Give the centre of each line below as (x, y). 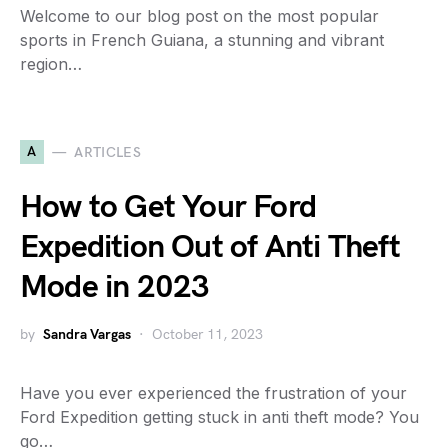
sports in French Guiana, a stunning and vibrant (202, 40)
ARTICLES (108, 152)
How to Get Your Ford (168, 207)
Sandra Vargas (87, 334)
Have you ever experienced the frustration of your (213, 393)
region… (51, 64)
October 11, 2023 (207, 334)
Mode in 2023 (115, 287)
